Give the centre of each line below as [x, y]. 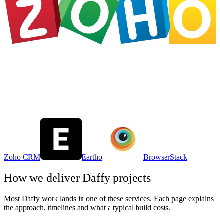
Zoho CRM [22, 157]
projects [130, 178]
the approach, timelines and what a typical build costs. [87, 207]
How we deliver [43, 178]
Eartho [92, 157]
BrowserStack [165, 157]
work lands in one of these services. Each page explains [127, 198]
